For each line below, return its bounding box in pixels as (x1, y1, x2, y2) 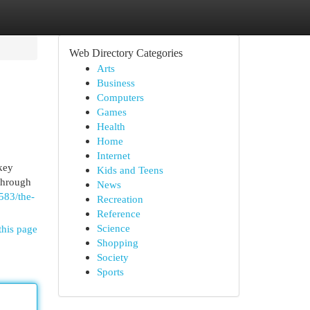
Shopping (96, 237, 138, 248)
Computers (96, 91, 144, 103)
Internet (96, 149, 130, 161)
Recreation (96, 193, 143, 205)
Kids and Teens (96, 164, 163, 176)
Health (96, 120, 125, 132)
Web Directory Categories (69, 47, 183, 59)
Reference (96, 208, 140, 219)
